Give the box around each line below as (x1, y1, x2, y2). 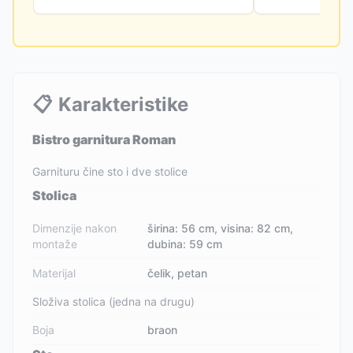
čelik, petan (147, 266, 208, 280)
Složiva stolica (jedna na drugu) (32, 295, 195, 308)
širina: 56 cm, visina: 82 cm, (147, 221, 294, 235)
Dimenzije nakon (32, 221, 117, 235)
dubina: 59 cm (147, 237, 223, 251)
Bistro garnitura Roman (32, 132, 176, 147)
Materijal (32, 266, 76, 280)
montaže (32, 237, 77, 251)
